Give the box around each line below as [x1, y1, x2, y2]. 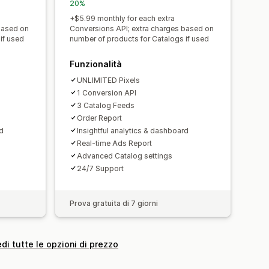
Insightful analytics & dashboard [77, 125, 189, 135]
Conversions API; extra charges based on [70, 23, 214, 33]
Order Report [77, 113, 122, 122]
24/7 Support [77, 163, 124, 173]
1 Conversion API [77, 88, 136, 97]
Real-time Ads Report [77, 138, 152, 148]
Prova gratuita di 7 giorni [70, 198, 158, 208]
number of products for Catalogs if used [70, 34, 209, 43]
